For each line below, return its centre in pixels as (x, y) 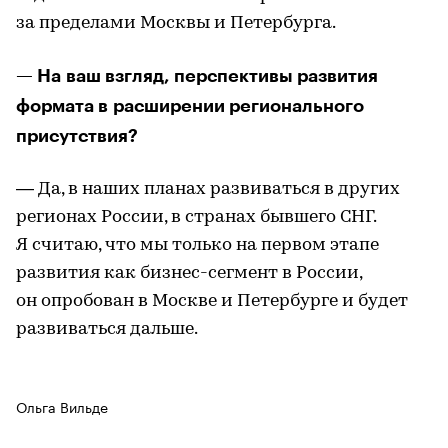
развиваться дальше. (107, 329)
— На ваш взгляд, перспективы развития (197, 76)
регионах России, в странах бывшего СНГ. (196, 217)
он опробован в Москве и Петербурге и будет (212, 301)
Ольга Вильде (62, 406)
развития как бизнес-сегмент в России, (189, 273)
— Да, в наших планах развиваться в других (208, 189)
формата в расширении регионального (190, 106)
